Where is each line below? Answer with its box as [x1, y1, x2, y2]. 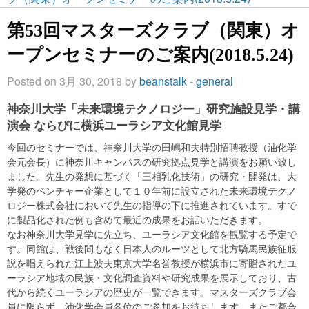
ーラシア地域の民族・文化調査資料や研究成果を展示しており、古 [7, 269, 297, 284]
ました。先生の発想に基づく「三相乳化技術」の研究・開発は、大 [7, 168, 297, 183]
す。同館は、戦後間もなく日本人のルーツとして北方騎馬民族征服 [7, 240, 297, 255]
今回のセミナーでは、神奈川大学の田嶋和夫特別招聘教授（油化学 [7, 139, 297, 154]
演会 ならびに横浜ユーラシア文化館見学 [7, 118, 221, 132]
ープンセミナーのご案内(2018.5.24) [7, 44, 294, 65]
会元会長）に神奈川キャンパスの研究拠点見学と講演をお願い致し [7, 153, 297, 168]
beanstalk [139, 72, 187, 89]
